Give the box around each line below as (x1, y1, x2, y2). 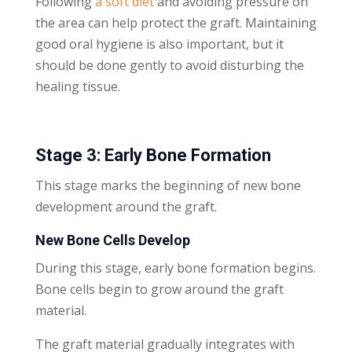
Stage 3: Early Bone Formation (35, 145, 271, 165)
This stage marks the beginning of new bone (35, 176, 301, 194)
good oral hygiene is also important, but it (35, 35, 284, 53)
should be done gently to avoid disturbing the (35, 56, 304, 74)
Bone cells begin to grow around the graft (35, 280, 284, 298)
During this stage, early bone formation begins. (35, 258, 316, 277)
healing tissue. (35, 77, 120, 95)
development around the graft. (35, 197, 217, 215)
